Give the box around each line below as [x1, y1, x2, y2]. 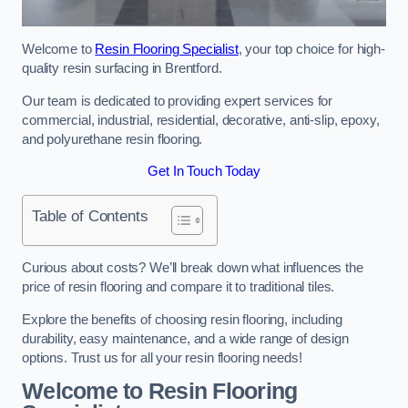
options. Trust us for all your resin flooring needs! [22, 350, 302, 365]
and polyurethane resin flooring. [22, 131, 203, 147]
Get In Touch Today [148, 164, 260, 179]
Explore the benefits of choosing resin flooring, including [22, 311, 342, 327]
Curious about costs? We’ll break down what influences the [22, 260, 363, 276]
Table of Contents [32, 206, 148, 225]
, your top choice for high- [238, 42, 385, 56]
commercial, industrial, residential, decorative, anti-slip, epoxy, [22, 112, 380, 127]
